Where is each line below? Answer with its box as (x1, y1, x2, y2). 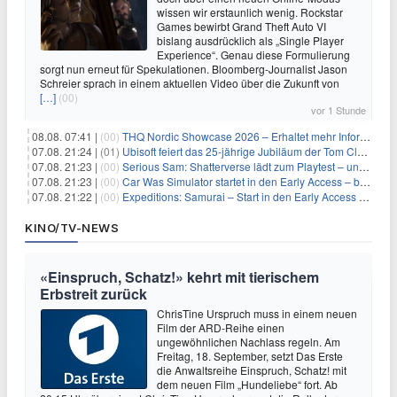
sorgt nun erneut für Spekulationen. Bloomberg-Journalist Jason (40, 61, 347, 77)
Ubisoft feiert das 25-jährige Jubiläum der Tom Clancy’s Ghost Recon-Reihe (122, 144, 357, 160)
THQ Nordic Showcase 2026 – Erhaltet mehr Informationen (122, 128, 360, 144)
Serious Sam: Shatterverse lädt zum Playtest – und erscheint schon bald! (122, 159, 359, 175)
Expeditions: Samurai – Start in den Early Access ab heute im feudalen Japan (122, 189, 359, 205)
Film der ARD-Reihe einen (157, 320, 284, 336)
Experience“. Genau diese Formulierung (157, 47, 350, 63)
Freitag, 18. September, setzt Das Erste (157, 348, 343, 364)
